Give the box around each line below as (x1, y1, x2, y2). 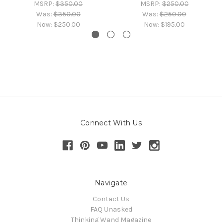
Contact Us (93, 195, 129, 204)
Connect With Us (80, 118, 142, 128)
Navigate (95, 178, 127, 188)
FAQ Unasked (90, 205, 132, 214)
